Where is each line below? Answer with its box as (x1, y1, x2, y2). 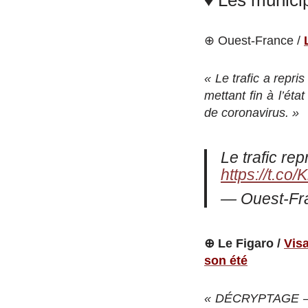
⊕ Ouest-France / (204, 33, 304, 47)
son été (204, 253, 247, 267)
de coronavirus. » (204, 105, 299, 120)
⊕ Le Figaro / (204, 236, 284, 250)
